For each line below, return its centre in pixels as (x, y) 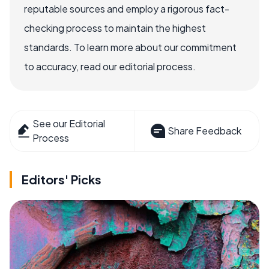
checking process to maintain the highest (115, 28)
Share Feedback (204, 130)
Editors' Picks (62, 179)
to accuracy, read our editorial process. (110, 66)
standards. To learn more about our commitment (130, 47)
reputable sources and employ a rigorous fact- (127, 8)
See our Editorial (69, 123)
